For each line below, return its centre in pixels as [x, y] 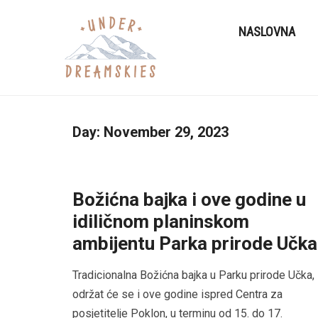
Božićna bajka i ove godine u [189, 200]
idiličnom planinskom [161, 222]
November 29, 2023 [166, 132]
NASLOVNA [267, 31]
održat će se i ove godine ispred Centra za [177, 295]
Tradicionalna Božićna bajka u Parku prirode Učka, [193, 275]
